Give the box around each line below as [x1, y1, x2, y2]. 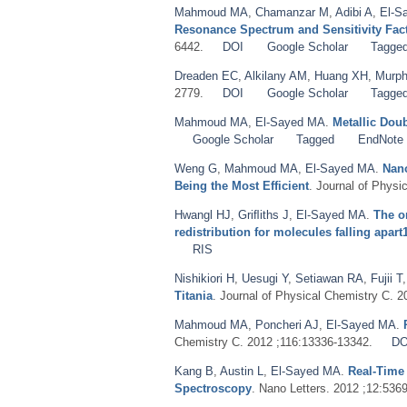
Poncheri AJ [255, 317, 319, 332]
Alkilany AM [244, 68, 307, 83]
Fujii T [371, 271, 402, 285]
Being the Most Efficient [174, 178, 309, 193]
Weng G [174, 161, 217, 175]
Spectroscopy [174, 381, 252, 395]
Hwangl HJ [174, 207, 231, 222]
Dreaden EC [174, 68, 238, 83]
